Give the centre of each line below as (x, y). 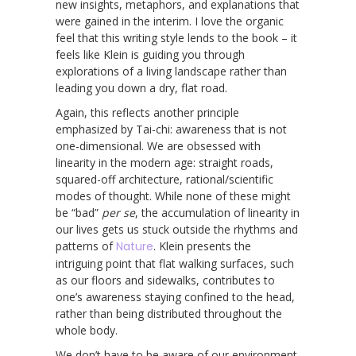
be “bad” (79, 212)
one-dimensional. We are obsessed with (158, 145)
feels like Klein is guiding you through (150, 54)
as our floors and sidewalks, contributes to (165, 280)
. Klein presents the (202, 246)
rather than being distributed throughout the (169, 313)
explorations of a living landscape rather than (171, 71)
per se (118, 212)
